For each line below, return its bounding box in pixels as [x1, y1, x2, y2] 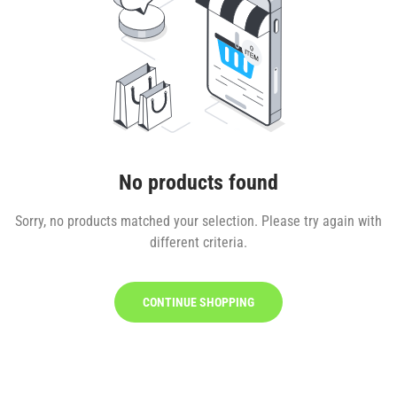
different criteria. [150, 234, 247, 251]
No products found [119, 170, 278, 195]
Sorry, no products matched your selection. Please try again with [15, 213, 382, 230]
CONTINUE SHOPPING [143, 295, 254, 309]
